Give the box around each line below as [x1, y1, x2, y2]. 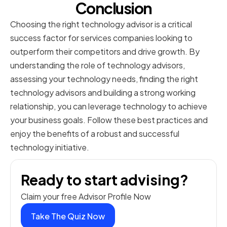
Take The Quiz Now [31, 211, 105, 222]
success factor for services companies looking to [10, 32, 193, 44]
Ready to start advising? [21, 171, 188, 189]
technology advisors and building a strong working [10, 87, 196, 98]
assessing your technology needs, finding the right [10, 73, 198, 85]
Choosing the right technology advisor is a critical [10, 19, 192, 30]
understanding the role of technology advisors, [10, 60, 185, 71]
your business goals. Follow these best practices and [10, 115, 208, 126]
